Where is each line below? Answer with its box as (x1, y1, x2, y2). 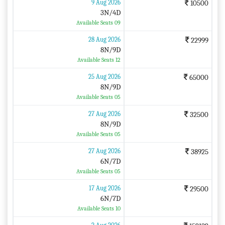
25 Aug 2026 (88, 72, 121, 80)
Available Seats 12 (77, 56, 121, 63)
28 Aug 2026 (88, 35, 121, 43)
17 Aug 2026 (88, 184, 121, 192)
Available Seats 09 (76, 19, 121, 26)
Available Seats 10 (77, 204, 121, 212)
